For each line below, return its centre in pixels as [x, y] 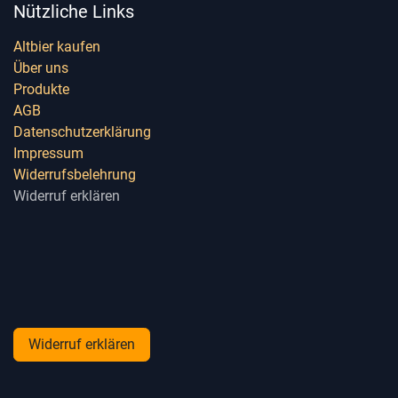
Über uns [41, 68]
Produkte [41, 90]
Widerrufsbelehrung [75, 175]
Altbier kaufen [57, 47]
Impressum [48, 154]
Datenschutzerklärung [82, 132]
